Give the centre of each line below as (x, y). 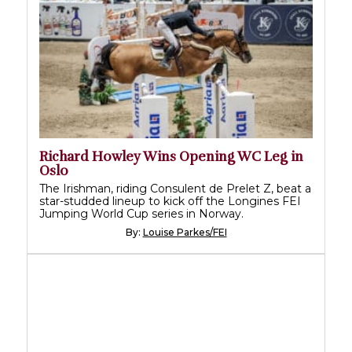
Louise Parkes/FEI (185, 232)
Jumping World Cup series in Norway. (141, 213)
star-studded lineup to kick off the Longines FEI (170, 201)
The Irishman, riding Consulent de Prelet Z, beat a (175, 188)
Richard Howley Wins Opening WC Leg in (171, 156)
